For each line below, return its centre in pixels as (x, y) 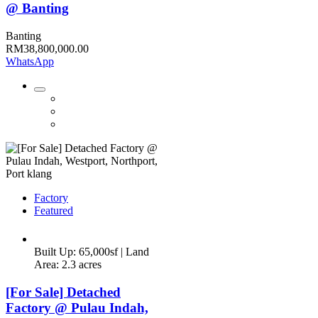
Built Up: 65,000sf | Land (92, 252)
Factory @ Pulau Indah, (77, 307)
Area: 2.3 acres (68, 265)
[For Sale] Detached (63, 292)
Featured (54, 211)
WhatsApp (30, 62)
